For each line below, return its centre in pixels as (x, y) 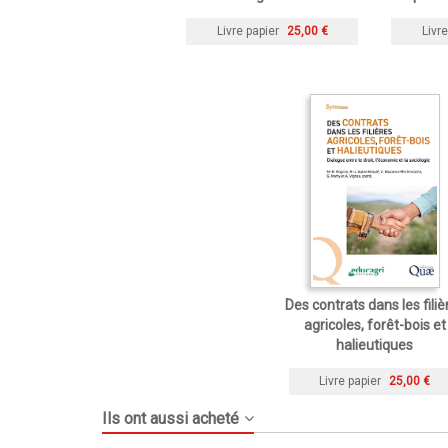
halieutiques (374, 344)
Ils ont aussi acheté (170, 418)
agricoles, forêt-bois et (374, 324)
